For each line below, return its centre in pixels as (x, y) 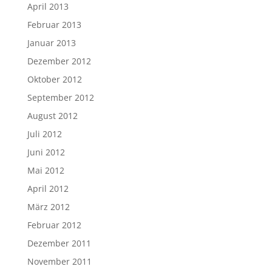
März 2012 (48, 207)
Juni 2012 (46, 152)
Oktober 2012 (54, 79)
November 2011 (59, 261)
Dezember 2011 (59, 243)
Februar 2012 (54, 225)
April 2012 (48, 189)
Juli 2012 (44, 134)
